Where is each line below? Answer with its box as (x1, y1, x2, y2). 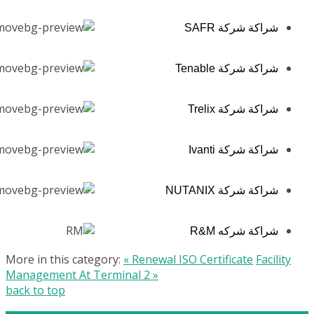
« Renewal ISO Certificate (123, 251, 253, 267)
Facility (256, 251, 291, 267)
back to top (6, 282, 65, 298)
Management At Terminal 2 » (6, 266, 158, 282)
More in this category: (6, 251, 121, 267)
